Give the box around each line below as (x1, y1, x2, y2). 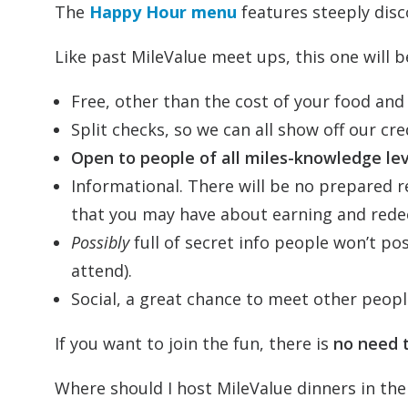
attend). (71, 260, 132, 281)
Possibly (71, 231, 129, 253)
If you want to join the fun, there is (55, 332, 333, 354)
